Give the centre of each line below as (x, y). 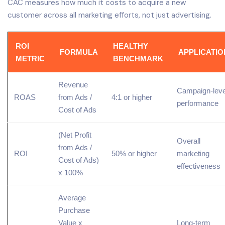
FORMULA (79, 52)
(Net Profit (75, 135)
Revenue (73, 84)
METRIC (30, 58)
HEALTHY (131, 46)
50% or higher (134, 153)
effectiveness (199, 166)
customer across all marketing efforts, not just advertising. (109, 15)
